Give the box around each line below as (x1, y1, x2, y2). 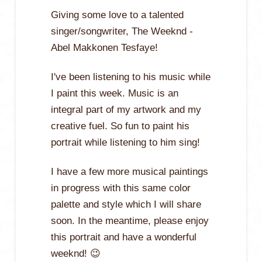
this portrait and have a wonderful (50, 231, 196, 243)
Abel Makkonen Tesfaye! (50, 42, 158, 53)
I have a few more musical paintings (50, 166, 208, 177)
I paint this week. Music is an (50, 87, 178, 99)
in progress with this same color (50, 182, 191, 194)
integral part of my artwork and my (50, 104, 201, 115)
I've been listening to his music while (50, 71, 211, 82)
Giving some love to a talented (50, 9, 184, 20)
